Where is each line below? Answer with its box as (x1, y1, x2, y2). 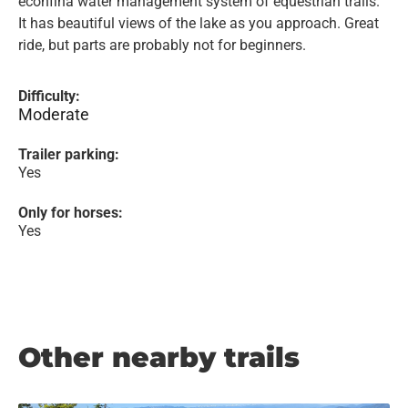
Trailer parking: (18, 146, 119, 163)
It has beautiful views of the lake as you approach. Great (18, 15, 379, 32)
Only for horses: (18, 204, 123, 221)
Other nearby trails (18, 341, 300, 374)
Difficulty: (18, 87, 80, 105)
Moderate (18, 105, 89, 124)
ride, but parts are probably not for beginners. (18, 36, 306, 54)
